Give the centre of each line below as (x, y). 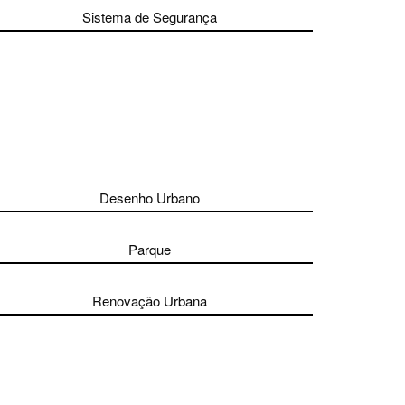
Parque (150, 249)
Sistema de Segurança (150, 17)
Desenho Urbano (150, 198)
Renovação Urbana (150, 301)
